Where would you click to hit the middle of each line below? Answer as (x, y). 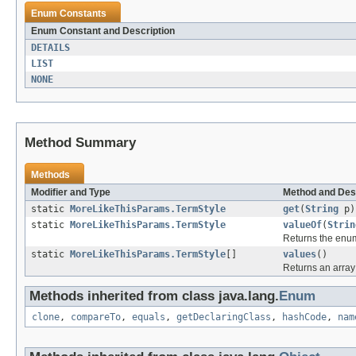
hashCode (304, 317)
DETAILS (50, 47)
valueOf (302, 224)
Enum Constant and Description (103, 31)
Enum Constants (69, 13)
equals (149, 317)
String (322, 209)
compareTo (96, 317)
